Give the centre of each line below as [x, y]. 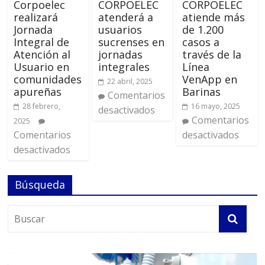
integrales [124, 67]
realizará [36, 17]
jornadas [120, 55]
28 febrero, [42, 106]
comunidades [48, 80]
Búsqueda [40, 185]
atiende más [213, 17]
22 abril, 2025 [130, 82]
